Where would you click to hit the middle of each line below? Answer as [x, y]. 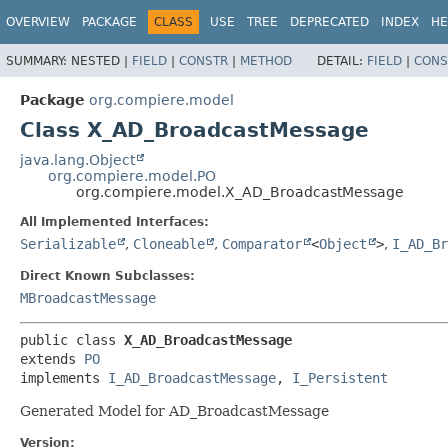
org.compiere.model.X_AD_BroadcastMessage [240, 191]
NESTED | [101, 60]
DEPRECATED [329, 22]
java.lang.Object [77, 159]
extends [52, 358]
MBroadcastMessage [88, 297]
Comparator [262, 243]
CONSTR [203, 60]
